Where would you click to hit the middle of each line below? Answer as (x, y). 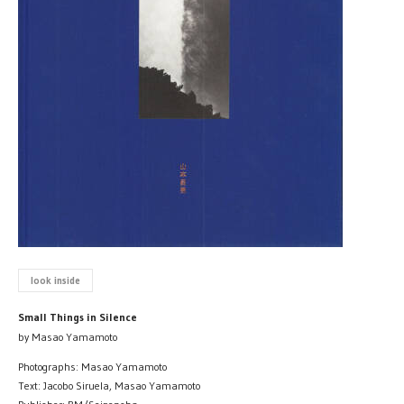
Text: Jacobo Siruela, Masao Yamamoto (109, 385)
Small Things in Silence (78, 317)
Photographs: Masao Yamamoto (92, 366)
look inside (55, 280)
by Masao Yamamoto (68, 336)
